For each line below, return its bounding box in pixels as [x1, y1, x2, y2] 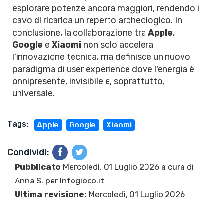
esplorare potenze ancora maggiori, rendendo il [12, 3, 201, 14]
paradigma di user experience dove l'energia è [12, 64, 194, 74]
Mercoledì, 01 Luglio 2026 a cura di [61, 162, 194, 172]
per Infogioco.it [43, 176, 104, 185]
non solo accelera [81, 39, 153, 50]
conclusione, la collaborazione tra [12, 27, 148, 38]
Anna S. [15, 176, 43, 185]
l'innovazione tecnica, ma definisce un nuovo [12, 52, 190, 62]
